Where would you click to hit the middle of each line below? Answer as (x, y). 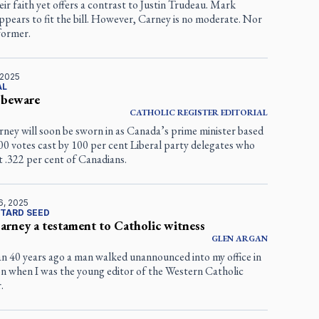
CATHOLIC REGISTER (174, 113)
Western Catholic (205, 271)
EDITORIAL (244, 113)
